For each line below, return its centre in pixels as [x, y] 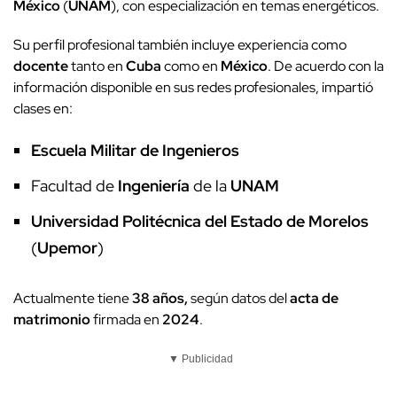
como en [191, 66]
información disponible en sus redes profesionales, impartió [193, 88]
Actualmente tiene [73, 299]
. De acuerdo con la [326, 66]
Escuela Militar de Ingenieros [135, 151]
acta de [314, 299]
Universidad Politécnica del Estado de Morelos [200, 222]
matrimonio [52, 320]
